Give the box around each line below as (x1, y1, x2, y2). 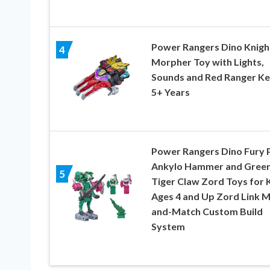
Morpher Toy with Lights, (151, 55, 264, 67)
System (151, 220, 185, 232)
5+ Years (151, 86, 190, 98)
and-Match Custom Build (151, 205, 263, 217)
